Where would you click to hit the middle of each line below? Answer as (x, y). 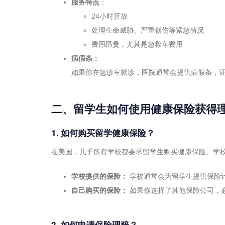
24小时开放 (109, 16)
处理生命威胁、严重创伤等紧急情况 (148, 30)
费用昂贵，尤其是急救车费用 (137, 44)
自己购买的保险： (99, 190)
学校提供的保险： (99, 176)
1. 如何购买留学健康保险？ (103, 133)
